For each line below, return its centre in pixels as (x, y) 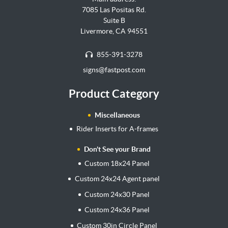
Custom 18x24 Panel (117, 163)
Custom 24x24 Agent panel (117, 179)
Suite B (114, 21)
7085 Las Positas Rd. (114, 10)
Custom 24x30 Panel (117, 194)
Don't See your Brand (117, 149)
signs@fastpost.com (114, 70)
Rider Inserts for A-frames (117, 129)
